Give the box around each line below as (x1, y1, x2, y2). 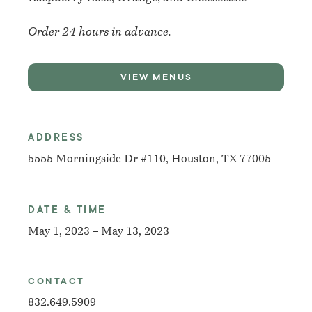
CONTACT (28, 275, 85, 286)
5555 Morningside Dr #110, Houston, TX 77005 (28, 153, 271, 165)
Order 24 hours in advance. (28, 26, 174, 38)
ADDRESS (28, 131, 84, 143)
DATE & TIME (28, 203, 107, 215)
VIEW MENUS (120, 71, 192, 82)
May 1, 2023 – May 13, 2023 (28, 226, 169, 237)
